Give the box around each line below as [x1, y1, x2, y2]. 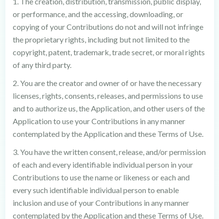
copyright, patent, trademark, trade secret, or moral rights [12, 47, 205, 57]
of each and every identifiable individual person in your [12, 160, 193, 169]
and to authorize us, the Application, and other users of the [12, 104, 205, 113]
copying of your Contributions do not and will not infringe [12, 22, 203, 31]
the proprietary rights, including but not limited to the [12, 35, 190, 44]
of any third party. [12, 60, 71, 69]
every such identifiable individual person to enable [12, 185, 179, 195]
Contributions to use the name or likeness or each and [12, 173, 190, 182]
